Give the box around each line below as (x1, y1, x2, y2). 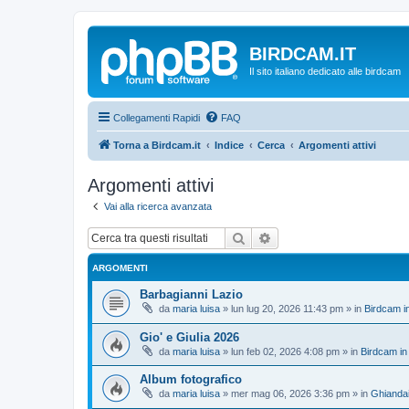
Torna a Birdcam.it (113, 139, 201, 151)
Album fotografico (140, 372, 242, 387)
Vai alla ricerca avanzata (104, 200, 212, 212)
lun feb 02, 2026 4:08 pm (231, 345, 340, 357)
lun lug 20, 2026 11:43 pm (231, 303, 343, 314)
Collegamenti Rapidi (113, 111, 200, 123)
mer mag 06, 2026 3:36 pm (231, 388, 350, 400)
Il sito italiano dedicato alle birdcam (249, 66, 401, 77)
